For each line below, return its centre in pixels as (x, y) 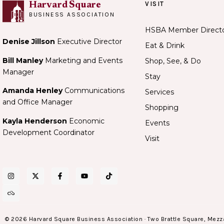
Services (159, 92)
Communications (94, 91)
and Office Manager (37, 102)
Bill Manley (23, 60)
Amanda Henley (33, 91)
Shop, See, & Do (173, 61)
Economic (86, 121)
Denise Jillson (30, 42)
